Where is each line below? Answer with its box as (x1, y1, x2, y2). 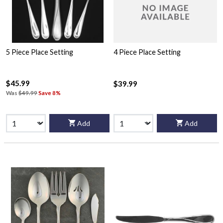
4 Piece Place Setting (113, 48, 181, 57)
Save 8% (38, 90, 61, 97)
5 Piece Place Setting (6, 48, 73, 57)
